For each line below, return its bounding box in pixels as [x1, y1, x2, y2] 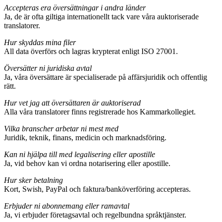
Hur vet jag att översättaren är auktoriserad [4, 99, 141, 108]
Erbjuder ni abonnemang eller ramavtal [4, 202, 129, 211]
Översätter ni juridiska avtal [4, 64, 92, 73]
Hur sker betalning [4, 176, 63, 185]
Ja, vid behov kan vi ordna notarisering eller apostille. [4, 159, 170, 168]
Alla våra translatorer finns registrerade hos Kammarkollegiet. [4, 108, 196, 116]
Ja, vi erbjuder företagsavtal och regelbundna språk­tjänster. [4, 211, 186, 220]
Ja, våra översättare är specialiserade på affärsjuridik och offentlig [4, 73, 207, 82]
